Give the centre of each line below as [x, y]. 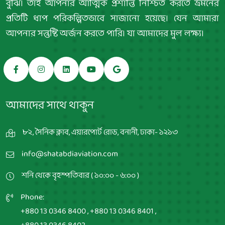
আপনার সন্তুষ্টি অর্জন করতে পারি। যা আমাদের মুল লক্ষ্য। [105, 34]
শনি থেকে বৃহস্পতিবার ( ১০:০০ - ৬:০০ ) [80, 175]
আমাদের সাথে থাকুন [50, 105]
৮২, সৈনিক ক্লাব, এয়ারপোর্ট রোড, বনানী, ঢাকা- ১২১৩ [100, 132]
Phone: [32, 197]
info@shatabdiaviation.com [70, 154]
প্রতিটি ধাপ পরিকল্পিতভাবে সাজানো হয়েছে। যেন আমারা [113, 19]
